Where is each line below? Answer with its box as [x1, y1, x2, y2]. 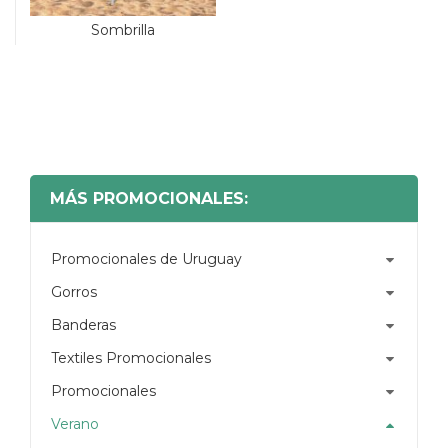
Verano [51, 415, 99, 434]
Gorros [51, 283, 97, 302]
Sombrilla [91, 21, 155, 40]
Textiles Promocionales [51, 349, 211, 368]
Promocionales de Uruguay [51, 250, 242, 269]
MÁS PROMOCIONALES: [50, 189, 248, 209]
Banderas [51, 316, 116, 335]
